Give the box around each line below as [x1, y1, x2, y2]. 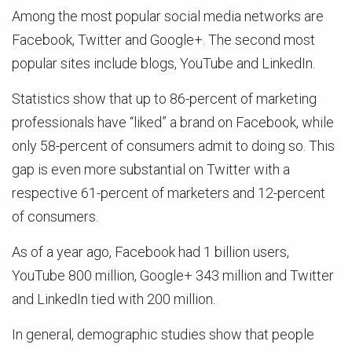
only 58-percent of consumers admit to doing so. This [12, 137, 335, 154]
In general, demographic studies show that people [12, 326, 314, 343]
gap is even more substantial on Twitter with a [12, 161, 290, 178]
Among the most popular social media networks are [12, 8, 324, 24]
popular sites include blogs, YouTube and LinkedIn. [12, 55, 315, 71]
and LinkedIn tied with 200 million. [12, 291, 215, 307]
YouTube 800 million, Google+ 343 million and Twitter [12, 267, 334, 284]
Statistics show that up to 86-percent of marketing [12, 90, 317, 107]
